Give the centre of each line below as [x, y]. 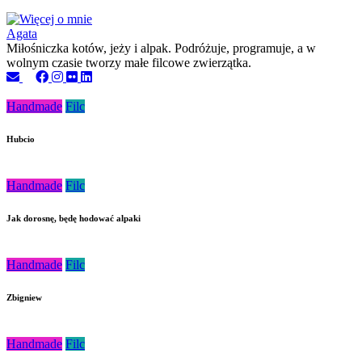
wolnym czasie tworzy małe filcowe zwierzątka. [129, 62]
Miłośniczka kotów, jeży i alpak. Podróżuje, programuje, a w [161, 48]
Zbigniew [24, 297]
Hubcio [21, 139]
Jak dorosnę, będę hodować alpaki [74, 218]
